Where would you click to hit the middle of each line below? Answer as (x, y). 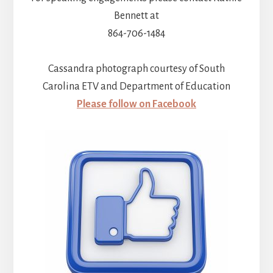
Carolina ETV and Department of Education (136, 87)
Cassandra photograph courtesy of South (136, 69)
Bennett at (136, 16)
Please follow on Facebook (136, 105)
